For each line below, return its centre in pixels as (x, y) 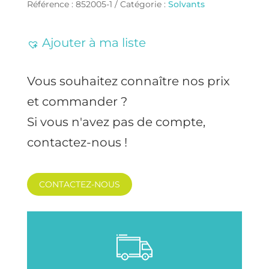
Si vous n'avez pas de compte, (116, 122)
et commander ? (77, 101)
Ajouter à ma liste (94, 42)
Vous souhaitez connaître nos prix (128, 81)
